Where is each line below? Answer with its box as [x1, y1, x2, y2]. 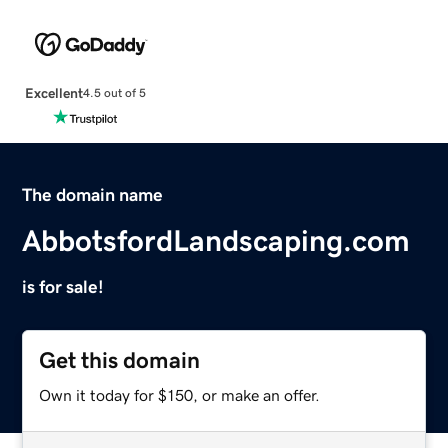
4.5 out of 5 [82, 87, 146, 100]
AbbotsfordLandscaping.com [22, 225, 411, 256]
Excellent [24, 85, 83, 100]
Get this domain [39, 348, 201, 372]
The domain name [22, 185, 164, 204]
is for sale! [22, 277, 105, 296]
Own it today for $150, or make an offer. [39, 386, 321, 403]
